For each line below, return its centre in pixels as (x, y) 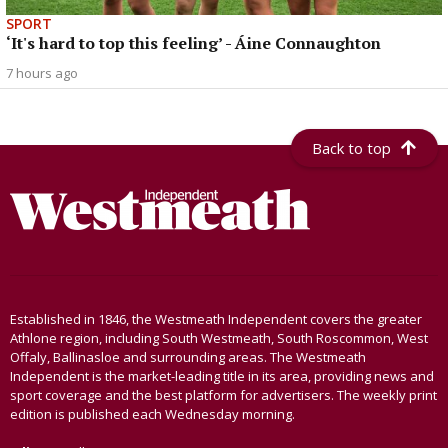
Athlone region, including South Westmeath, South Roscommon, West (219, 338)
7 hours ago (42, 73)
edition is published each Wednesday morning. (152, 414)
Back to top (352, 148)
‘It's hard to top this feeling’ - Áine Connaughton (193, 43)
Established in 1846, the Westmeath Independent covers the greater (216, 319)
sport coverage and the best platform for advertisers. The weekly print (223, 395)
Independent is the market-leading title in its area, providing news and (222, 376)
